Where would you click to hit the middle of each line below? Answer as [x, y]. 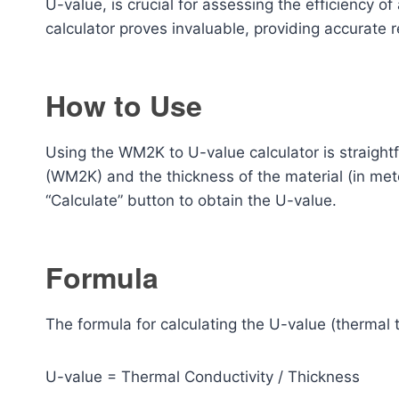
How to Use [124, 105]
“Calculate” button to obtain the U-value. [191, 200]
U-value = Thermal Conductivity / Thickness [203, 376]
